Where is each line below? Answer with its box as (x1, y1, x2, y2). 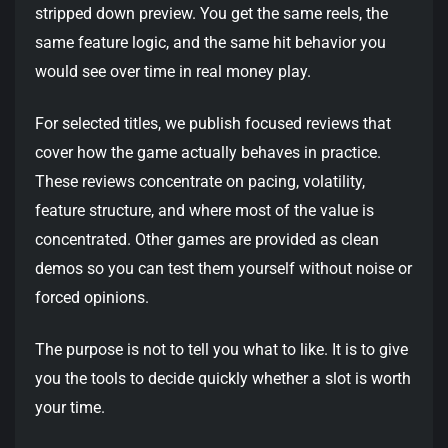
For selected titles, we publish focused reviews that (35, 114, 391, 134)
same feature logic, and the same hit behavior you (35, 33, 386, 53)
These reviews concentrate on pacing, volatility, (35, 172, 365, 192)
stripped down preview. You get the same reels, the (35, 4, 388, 24)
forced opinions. (35, 288, 149, 308)
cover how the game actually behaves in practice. (35, 143, 381, 163)
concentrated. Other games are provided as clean (35, 230, 379, 250)
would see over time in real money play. (35, 62, 311, 82)
